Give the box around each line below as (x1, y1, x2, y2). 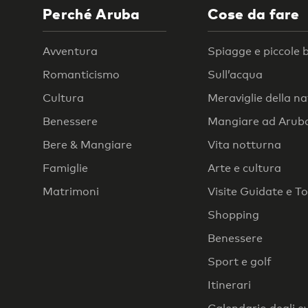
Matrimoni (43, 184, 99, 198)
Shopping (208, 208, 259, 221)
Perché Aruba (43, 4, 140, 23)
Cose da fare (208, 4, 300, 23)
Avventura (43, 44, 98, 58)
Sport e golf (208, 254, 272, 268)
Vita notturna (208, 137, 281, 151)
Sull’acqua (208, 67, 263, 81)
